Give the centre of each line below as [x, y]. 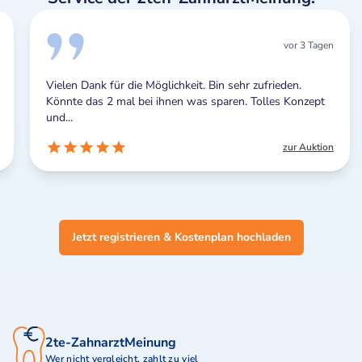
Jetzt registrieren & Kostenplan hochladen [181, 237]
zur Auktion [299, 147]
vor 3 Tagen [300, 45]
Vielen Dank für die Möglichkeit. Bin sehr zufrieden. [165, 85]
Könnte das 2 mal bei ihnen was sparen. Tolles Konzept [177, 101]
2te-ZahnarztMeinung [111, 342]
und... [51, 118]
